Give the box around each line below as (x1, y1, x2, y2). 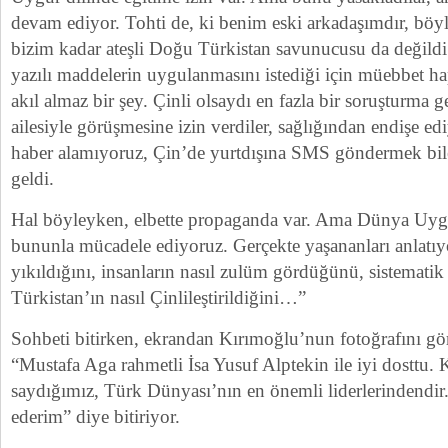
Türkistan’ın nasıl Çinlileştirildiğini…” (11, 287, 306, 308)
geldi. (11, 168, 54, 189)
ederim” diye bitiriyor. (11, 406, 180, 427)
